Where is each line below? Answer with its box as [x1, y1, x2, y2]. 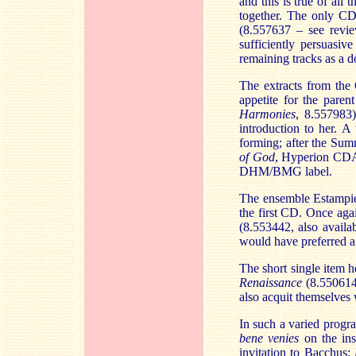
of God [239, 150, 275, 164]
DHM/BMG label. [239, 164, 332, 178]
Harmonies [239, 107, 296, 121]
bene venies [239, 331, 300, 345]
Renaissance [239, 276, 306, 289]
